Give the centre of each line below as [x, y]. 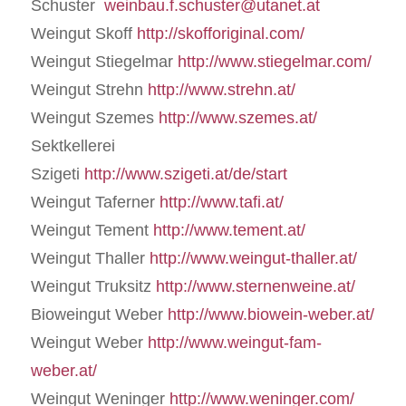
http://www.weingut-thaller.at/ [253, 258]
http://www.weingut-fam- [234, 342]
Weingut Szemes [94, 117]
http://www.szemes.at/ [237, 117]
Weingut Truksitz [93, 286]
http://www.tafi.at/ [221, 202]
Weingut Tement [92, 230]
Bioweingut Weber [99, 314]
